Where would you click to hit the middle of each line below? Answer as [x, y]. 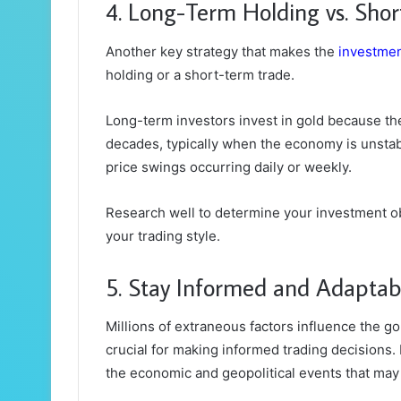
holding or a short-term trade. [202, 74]
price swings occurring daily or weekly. [230, 166]
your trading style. [165, 235]
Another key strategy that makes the [222, 51]
